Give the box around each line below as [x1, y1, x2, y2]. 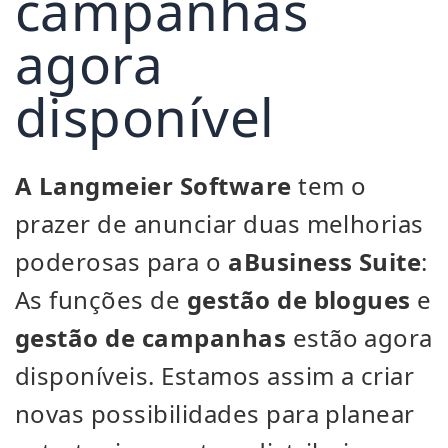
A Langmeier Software [15, 169, 292, 202]
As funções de [15, 283, 187, 316]
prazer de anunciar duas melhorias [15, 207, 424, 240]
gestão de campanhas [15, 321, 287, 354]
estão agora [286, 321, 433, 354]
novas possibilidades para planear [15, 397, 415, 430]
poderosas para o [15, 245, 229, 278]
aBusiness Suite [228, 245, 422, 278]
